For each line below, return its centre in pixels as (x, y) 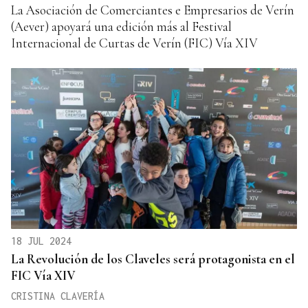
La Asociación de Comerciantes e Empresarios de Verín (153, 10)
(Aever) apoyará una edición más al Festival (121, 27)
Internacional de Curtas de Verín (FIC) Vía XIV (134, 43)
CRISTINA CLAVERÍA (58, 296)
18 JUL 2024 (41, 241)
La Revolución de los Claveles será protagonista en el (153, 259)
